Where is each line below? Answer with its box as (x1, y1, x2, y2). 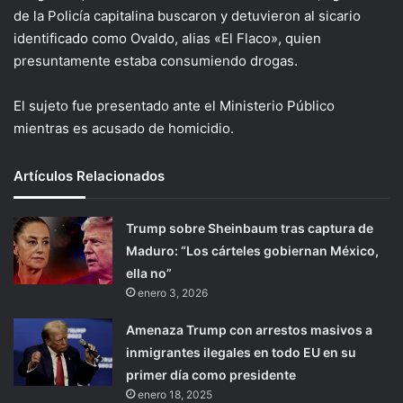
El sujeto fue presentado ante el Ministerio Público (13, 96, 335, 114)
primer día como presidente (126, 366, 297, 382)
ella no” (126, 264, 173, 281)
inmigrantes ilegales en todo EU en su (126, 344, 357, 360)
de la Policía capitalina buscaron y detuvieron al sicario (13, 6, 361, 24)
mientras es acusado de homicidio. (13, 119, 234, 137)
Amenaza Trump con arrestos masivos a (126, 321, 373, 337)
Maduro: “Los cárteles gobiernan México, (126, 242, 380, 258)
